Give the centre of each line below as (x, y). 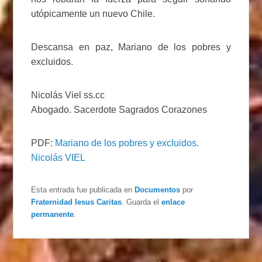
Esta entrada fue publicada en (83, 189)
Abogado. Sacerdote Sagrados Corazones (119, 109)
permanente (53, 214)
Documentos (158, 189)
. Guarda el (142, 202)
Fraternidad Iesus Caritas (77, 202)
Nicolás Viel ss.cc (68, 95)
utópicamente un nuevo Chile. (93, 13)
